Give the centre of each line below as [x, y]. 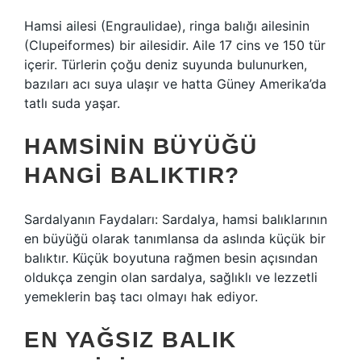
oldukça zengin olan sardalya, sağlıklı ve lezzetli [171, 277]
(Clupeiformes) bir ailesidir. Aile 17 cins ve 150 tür [175, 45]
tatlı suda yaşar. [72, 103]
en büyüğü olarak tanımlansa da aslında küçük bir [175, 239]
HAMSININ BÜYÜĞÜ [141, 146]
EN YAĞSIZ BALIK [131, 340]
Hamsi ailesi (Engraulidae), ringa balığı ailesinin [167, 26]
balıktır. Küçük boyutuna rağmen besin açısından [171, 258]
